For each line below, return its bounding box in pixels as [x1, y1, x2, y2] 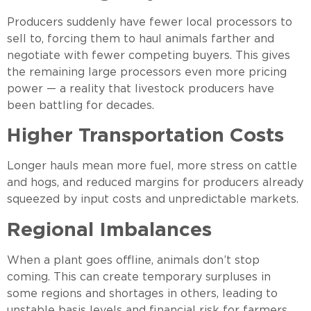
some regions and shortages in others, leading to [7, 286, 278, 300]
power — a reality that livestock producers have [7, 81, 274, 95]
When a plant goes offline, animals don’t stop [7, 253, 260, 267]
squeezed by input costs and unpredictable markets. [7, 192, 299, 206]
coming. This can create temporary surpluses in [7, 269, 271, 283]
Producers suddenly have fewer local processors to [7, 15, 292, 28]
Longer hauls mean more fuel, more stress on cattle [7, 159, 297, 173]
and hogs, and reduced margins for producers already [7, 176, 303, 190]
